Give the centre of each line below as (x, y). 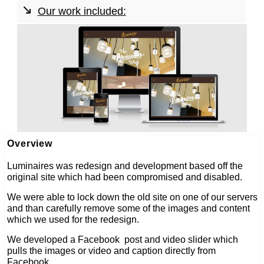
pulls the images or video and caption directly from (112, 250)
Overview (30, 143)
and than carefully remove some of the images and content (129, 208)
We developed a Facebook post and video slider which (123, 239)
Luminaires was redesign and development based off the (125, 166)
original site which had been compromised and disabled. (125, 177)
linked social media (84, 95)
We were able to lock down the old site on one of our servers (133, 197)
